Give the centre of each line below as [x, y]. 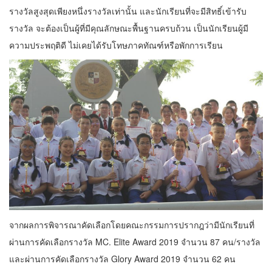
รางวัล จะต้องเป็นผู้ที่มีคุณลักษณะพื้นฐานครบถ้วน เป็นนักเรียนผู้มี [129, 28]
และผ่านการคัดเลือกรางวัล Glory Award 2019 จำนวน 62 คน [122, 258]
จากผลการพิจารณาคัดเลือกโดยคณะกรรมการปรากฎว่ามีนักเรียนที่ [132, 224]
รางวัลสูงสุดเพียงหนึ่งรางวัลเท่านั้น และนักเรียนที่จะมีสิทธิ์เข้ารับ [128, 11]
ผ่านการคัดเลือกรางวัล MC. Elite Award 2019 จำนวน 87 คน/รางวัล [135, 241]
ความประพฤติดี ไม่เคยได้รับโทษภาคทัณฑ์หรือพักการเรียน [116, 45]
